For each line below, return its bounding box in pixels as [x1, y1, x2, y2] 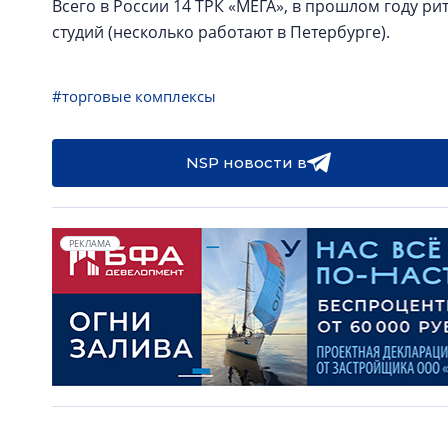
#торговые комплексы [52, 86, 216, 106]
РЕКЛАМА [69, 237, 111, 250]
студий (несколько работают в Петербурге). [52, 21, 390, 43]
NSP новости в [185, 153, 307, 172]
